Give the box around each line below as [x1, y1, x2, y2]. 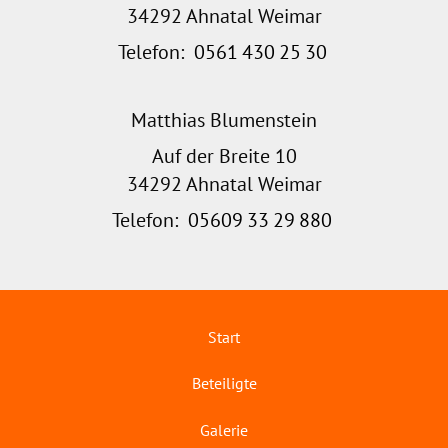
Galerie [200, 419, 248, 440]
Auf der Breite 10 [151, 142, 297, 169]
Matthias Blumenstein [131, 106, 317, 133]
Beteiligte [191, 373, 257, 394]
